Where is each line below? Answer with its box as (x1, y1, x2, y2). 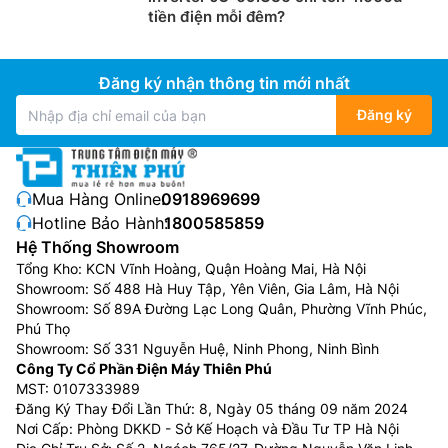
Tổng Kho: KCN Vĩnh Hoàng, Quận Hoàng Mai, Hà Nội (16, 260, 366, 278)
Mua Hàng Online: (32, 189, 165, 210)
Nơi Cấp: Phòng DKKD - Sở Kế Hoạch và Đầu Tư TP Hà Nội (16, 420, 399, 438)
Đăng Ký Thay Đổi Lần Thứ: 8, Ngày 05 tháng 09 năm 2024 (16, 400, 408, 418)
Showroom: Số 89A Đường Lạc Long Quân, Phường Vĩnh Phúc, (16, 300, 427, 318)
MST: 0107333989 (16, 380, 140, 398)
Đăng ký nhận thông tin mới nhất (98, 73, 350, 94)
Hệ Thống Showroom (16, 237, 179, 258)
